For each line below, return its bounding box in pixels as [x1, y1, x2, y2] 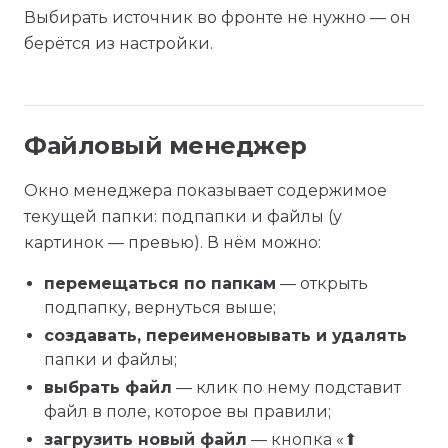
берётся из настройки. [24, 34, 213, 53]
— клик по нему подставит [172, 378, 401, 397]
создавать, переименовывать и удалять [44, 326, 407, 345]
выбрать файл [44, 378, 172, 397]
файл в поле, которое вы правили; [44, 402, 331, 421]
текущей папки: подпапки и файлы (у [24, 207, 342, 226]
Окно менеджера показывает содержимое [24, 181, 387, 200]
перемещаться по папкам [44, 274, 276, 293]
